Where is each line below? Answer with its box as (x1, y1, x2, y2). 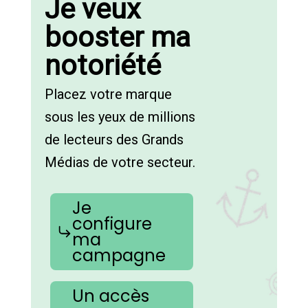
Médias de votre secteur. (44, 153, 195, 170)
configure (71, 212, 152, 235)
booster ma (44, 20, 190, 54)
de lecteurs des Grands (44, 131, 184, 148)
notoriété (44, 48, 161, 82)
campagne (71, 243, 166, 267)
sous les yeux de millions (44, 108, 195, 125)
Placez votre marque (44, 85, 172, 102)
